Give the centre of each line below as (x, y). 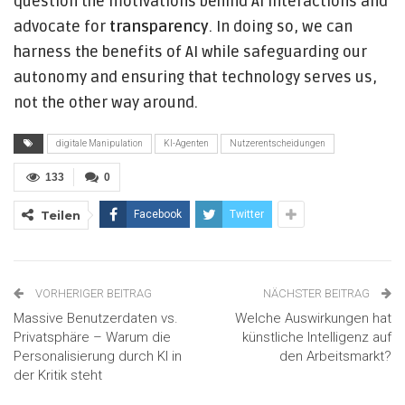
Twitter (247, 215)
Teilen (61, 216)
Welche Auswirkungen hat (313, 319)
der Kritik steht (58, 376)
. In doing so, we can (281, 27)
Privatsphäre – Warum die (92, 338)
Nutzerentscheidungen (278, 144)
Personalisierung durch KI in (98, 357)
